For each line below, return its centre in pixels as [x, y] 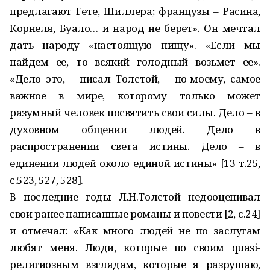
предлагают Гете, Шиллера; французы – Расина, [135, 11]
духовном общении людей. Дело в [135, 129]
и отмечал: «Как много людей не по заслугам [135, 231]
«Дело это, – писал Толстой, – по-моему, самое [135, 79]
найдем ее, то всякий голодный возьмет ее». [135, 62]
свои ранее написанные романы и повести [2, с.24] [135, 214]
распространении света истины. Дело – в [135, 146]
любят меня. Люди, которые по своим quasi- [135, 247]
